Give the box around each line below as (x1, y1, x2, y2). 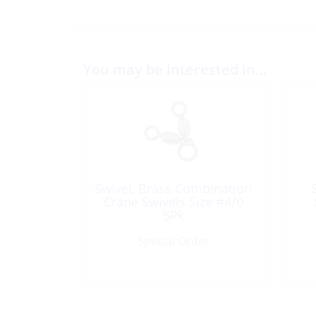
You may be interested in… (83, 60, 267, 79)
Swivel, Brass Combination (95, 180, 252, 197)
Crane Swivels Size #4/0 (103, 193, 243, 210)
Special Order (137, 233, 209, 249)
